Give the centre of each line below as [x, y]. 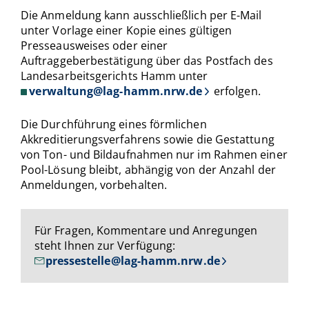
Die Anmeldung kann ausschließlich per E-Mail [141, 15]
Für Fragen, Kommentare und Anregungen [146, 230]
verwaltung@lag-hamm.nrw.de [116, 91]
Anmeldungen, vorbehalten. [94, 185]
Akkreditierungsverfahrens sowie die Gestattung [148, 139]
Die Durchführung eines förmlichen [114, 124]
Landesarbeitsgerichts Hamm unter [114, 76]
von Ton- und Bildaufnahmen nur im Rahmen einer [154, 154]
